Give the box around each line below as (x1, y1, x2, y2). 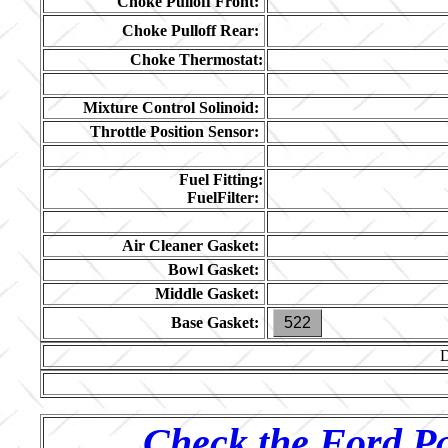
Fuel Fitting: (179, 171, 263, 188)
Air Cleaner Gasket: (122, 237, 259, 254)
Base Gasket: (171, 314, 259, 331)
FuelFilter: (187, 189, 259, 206)
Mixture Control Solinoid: (83, 99, 259, 116)
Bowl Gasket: (168, 261, 259, 278)
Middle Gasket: (155, 285, 259, 302)
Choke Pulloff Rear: (122, 22, 259, 39)
